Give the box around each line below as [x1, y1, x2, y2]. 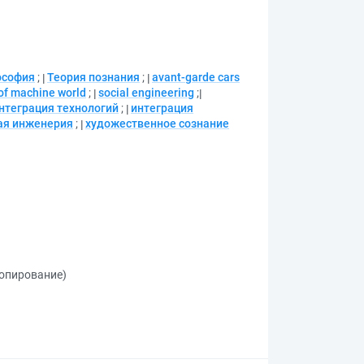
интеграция [131, 102, 193, 115]
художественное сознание [85, 117, 229, 130]
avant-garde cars [152, 71, 240, 84]
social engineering [98, 86, 194, 99]
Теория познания [47, 71, 140, 84]
